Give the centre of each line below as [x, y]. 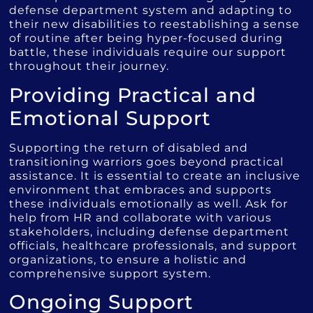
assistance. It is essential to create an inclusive [155, 175]
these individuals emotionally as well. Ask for [149, 203]
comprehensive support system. [110, 273]
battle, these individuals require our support [148, 52]
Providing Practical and [133, 95]
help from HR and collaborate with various [141, 217]
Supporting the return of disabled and [129, 147]
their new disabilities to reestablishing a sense [155, 24]
